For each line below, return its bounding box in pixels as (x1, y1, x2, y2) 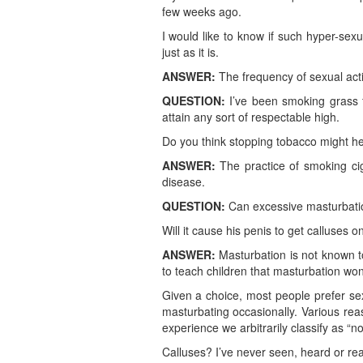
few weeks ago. (161, 3, 241, 20)
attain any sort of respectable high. (161, 109, 340, 126)
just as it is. (161, 44, 219, 61)
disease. (161, 173, 205, 190)
